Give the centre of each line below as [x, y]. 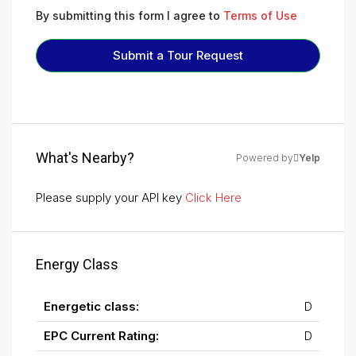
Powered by [265, 158]
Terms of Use [260, 16]
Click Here [213, 198]
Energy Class [77, 265]
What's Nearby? [85, 158]
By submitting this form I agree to [130, 16]
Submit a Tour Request [178, 56]
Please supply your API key [110, 198]
